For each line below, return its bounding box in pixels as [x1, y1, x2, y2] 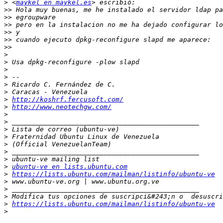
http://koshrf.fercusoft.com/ [12, 96, 123, 104]
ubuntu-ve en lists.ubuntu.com [12, 163, 127, 171]
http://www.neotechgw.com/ [12, 103, 111, 111]
